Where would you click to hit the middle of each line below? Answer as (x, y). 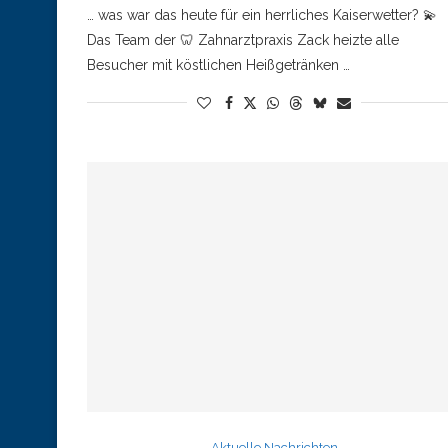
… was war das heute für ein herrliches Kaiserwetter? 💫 (262, 14)
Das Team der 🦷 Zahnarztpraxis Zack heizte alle (243, 39)
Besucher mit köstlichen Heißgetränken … (218, 64)
